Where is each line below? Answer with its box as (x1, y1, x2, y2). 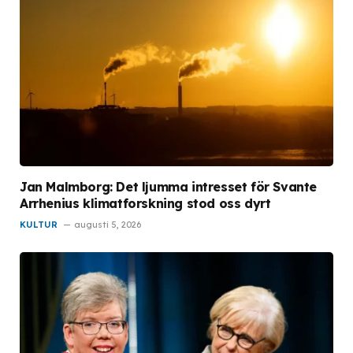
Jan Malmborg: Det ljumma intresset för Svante (20, 178, 318, 195)
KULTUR (20, 218, 58, 230)
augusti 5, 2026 (74, 218, 141, 230)
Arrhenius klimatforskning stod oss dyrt (20, 195, 271, 211)
